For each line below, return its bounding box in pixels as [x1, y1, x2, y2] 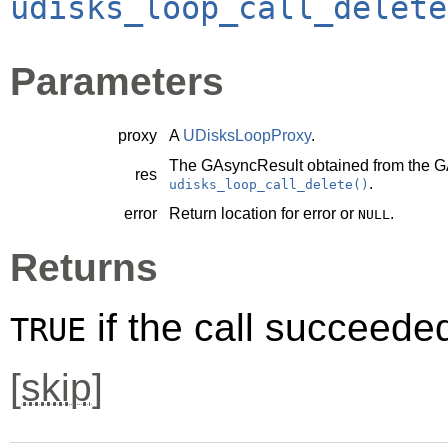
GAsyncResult [201, 156, 303, 174]
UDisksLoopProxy [183, 126, 311, 144]
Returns [10, 245, 158, 289]
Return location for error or [169, 204, 358, 222]
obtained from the [303, 156, 434, 174]
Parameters [10, 59, 224, 103]
